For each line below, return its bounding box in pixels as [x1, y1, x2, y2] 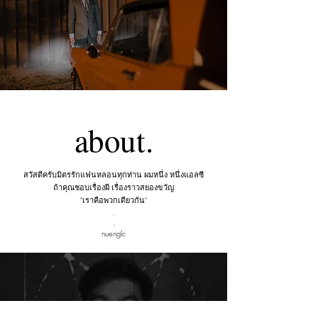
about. [74, 119, 153, 161]
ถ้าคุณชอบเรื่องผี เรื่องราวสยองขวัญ [53, 182, 174, 192]
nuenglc [102, 228, 126, 238]
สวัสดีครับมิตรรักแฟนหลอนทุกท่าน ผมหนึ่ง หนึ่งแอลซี [23, 169, 204, 180]
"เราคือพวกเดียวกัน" [80, 194, 147, 205]
